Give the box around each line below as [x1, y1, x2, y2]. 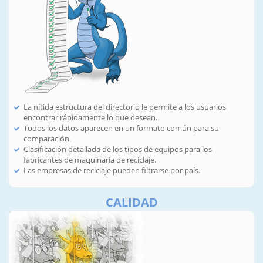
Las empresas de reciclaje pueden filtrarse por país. [23, 164, 200, 176]
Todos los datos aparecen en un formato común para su [23, 122, 219, 133]
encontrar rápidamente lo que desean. [23, 112, 157, 123]
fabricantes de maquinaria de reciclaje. [23, 154, 156, 165]
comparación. [23, 133, 71, 144]
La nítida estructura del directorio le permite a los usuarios [23, 101, 226, 112]
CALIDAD [105, 194, 158, 211]
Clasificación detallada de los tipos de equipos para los [23, 143, 212, 154]
